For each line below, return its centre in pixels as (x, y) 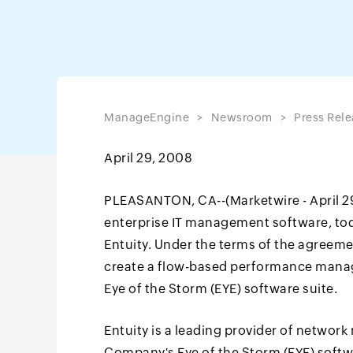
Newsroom (242, 117)
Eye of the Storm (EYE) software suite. (221, 289)
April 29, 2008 (148, 158)
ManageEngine (147, 117)
